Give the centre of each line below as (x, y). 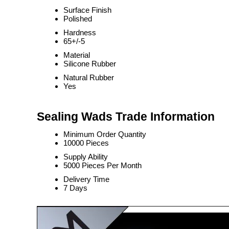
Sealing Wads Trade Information (126, 117)
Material (77, 55)
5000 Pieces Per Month (102, 165)
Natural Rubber (89, 77)
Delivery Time (86, 179)
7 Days (75, 188)
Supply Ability (86, 157)
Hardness (80, 32)
